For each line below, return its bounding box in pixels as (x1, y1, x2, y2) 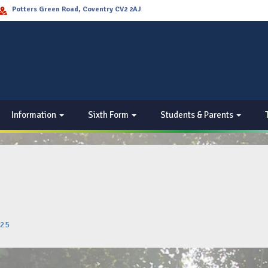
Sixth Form (88, 109, 130, 120)
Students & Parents (160, 109, 235, 120)
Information (11, 109, 58, 120)
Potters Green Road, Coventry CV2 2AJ (12, 5, 141, 14)
